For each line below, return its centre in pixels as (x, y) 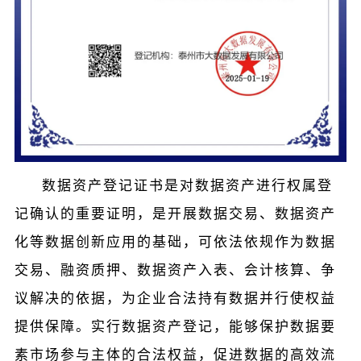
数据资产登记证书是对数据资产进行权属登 (187, 185)
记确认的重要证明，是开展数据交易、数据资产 (175, 214)
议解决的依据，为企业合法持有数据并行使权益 (175, 298)
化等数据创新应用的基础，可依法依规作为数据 (175, 242)
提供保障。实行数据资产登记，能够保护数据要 (175, 326)
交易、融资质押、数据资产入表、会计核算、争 (175, 270)
